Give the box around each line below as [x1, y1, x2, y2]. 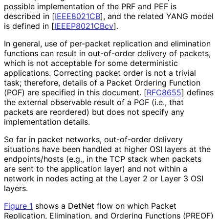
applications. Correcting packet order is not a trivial [4, 67, 196, 78]
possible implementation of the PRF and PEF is [4, 1, 176, 11]
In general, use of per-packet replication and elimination [4, 38, 211, 48]
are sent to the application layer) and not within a [4, 163, 187, 174]
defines [184, 87, 214, 97]
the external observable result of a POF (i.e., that [4, 97, 184, 107]
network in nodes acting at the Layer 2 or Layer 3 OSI [4, 173, 203, 183]
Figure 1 [4, 200, 33, 211]
